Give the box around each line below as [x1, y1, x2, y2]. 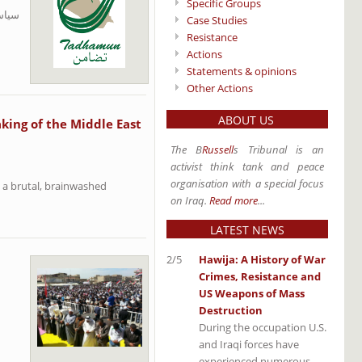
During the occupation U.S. [199, 319, 326, 335]
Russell [202, 141, 234, 157]
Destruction [199, 302, 263, 318]
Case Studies [187, 12, 247, 27]
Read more [209, 192, 258, 208]
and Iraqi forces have [199, 336, 299, 351]
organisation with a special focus [170, 175, 324, 191]
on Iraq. [170, 192, 209, 208]
